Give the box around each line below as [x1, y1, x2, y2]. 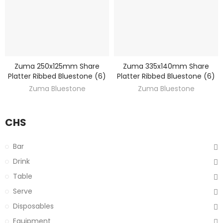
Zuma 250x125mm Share [14, 61, 100, 71]
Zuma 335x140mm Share [123, 61, 209, 71]
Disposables [13, 201, 54, 211]
